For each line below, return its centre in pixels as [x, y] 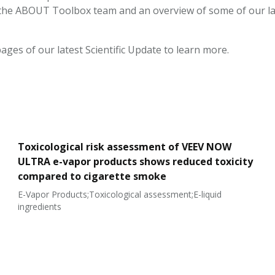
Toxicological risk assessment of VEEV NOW [125, 147]
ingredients [40, 207]
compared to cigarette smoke [92, 176]
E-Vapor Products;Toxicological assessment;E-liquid [120, 194]
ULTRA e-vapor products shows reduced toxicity [136, 161]
